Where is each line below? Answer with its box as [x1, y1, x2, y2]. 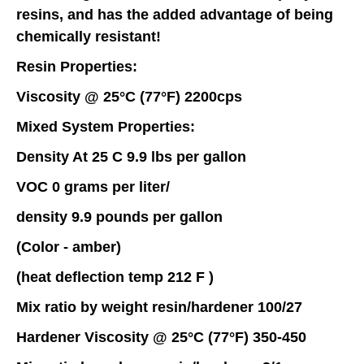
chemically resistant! [16, 28, 161, 45]
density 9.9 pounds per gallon [16, 208, 223, 225]
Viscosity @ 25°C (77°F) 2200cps [16, 88, 242, 105]
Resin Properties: [16, 58, 137, 75]
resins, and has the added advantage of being [16, 6, 333, 23]
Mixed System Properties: [16, 118, 195, 135]
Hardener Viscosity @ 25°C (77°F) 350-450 [16, 328, 306, 345]
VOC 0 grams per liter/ [16, 178, 170, 195]
